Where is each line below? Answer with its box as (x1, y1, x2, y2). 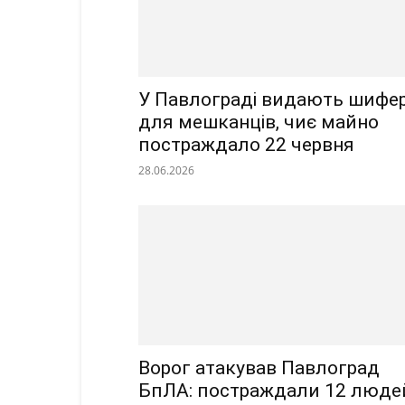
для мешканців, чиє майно (138, 111, 379, 134)
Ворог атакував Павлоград (138, 357, 380, 380)
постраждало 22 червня (138, 134, 354, 156)
